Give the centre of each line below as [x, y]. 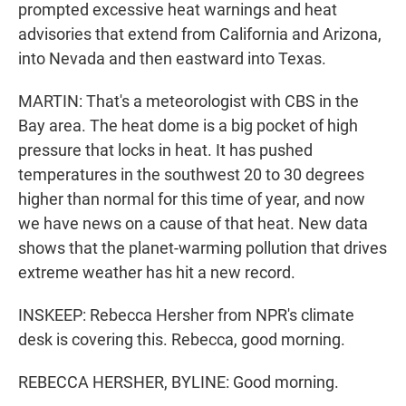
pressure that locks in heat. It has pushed [165, 150]
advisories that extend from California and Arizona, [200, 34]
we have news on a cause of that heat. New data [193, 224]
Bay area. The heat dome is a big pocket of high [188, 126]
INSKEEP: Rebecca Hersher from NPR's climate [186, 315]
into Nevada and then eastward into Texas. [172, 59]
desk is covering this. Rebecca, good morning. [182, 340]
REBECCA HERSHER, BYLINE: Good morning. [179, 382]
